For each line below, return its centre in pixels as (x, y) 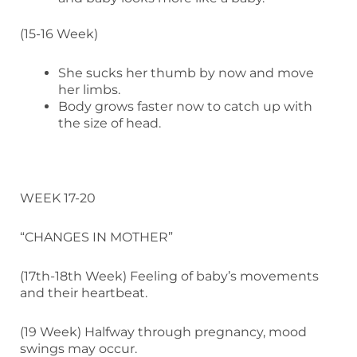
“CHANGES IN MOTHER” (96, 237)
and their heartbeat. (84, 292)
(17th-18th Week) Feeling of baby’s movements (169, 276)
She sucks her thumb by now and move (186, 73)
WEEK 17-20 (58, 198)
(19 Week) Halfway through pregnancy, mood (163, 331)
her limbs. (89, 89)
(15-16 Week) (59, 33)
